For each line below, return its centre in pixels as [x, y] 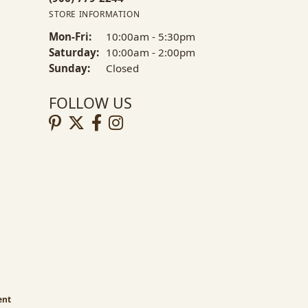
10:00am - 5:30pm [151, 36]
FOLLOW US [90, 102]
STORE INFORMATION [95, 14]
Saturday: [74, 52]
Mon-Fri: [70, 36]
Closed [122, 68]
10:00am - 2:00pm [151, 52]
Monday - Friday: [135, 36]
